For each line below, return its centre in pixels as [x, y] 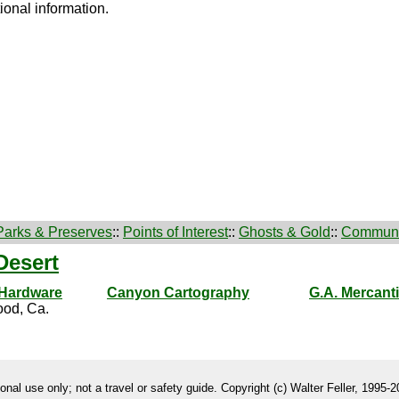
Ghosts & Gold [285, 232]
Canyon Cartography [178, 293]
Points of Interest [175, 232]
